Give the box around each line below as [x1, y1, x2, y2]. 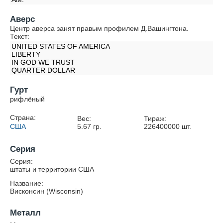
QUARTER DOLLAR [11, 66, 75, 74]
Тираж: [144, 114, 167, 122]
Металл [10, 208, 41, 218]
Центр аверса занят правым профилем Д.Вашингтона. [10, 24, 189, 32]
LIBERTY [11, 50, 40, 58]
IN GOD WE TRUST [11, 58, 75, 66]
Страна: [10, 113, 36, 121]
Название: [10, 179, 43, 187]
